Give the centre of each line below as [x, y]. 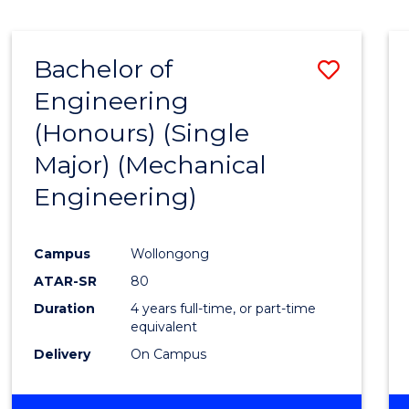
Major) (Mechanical [151, 164]
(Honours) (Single [142, 132]
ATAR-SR [66, 281]
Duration [65, 308]
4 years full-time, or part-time [224, 308]
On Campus [169, 354]
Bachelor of [104, 68]
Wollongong [170, 253]
